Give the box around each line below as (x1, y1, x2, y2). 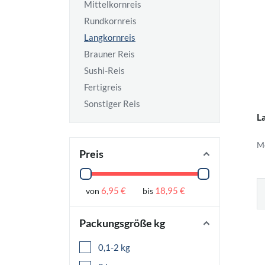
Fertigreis (84, 82, 122, 92)
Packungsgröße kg (79, 216, 165, 230)
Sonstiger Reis (84, 98, 140, 109)
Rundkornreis (84, 15, 137, 26)
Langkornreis (84, 32, 135, 43)
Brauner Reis (84, 49, 135, 59)
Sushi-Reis (84, 65, 125, 76)
